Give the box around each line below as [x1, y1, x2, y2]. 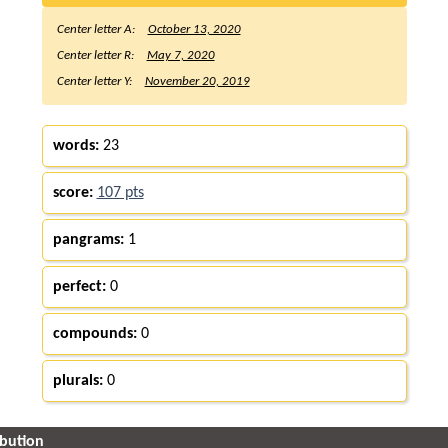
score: [52, 184, 93, 201]
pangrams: [52, 231, 124, 248]
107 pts [96, 184, 144, 201]
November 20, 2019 [144, 74, 250, 88]
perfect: [52, 278, 106, 295]
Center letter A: [56, 22, 138, 36]
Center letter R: [56, 48, 137, 62]
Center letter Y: [56, 74, 135, 88]
